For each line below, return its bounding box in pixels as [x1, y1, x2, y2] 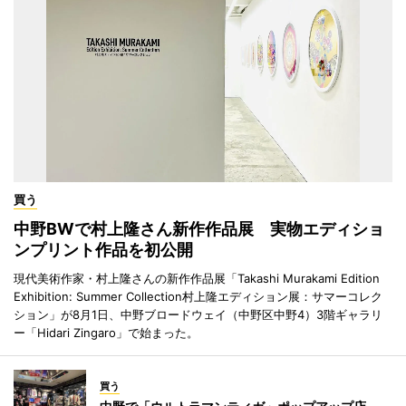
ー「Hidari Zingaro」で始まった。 [14, 325, 198, 341]
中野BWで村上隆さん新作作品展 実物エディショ [14, 219, 384, 239]
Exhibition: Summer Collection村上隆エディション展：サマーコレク [14, 289, 382, 304]
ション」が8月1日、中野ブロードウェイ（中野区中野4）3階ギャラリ [14, 307, 382, 323]
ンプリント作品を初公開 [14, 240, 193, 260]
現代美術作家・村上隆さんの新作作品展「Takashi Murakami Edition [14, 271, 380, 286]
